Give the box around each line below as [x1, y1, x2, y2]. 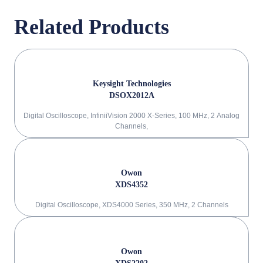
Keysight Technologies [92, 79, 171, 88]
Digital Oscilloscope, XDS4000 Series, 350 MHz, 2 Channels [35, 201, 228, 209]
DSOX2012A [109, 91, 154, 100]
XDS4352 [115, 180, 148, 189]
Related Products [14, 15, 169, 39]
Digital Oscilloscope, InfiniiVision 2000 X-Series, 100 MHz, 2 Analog [23, 112, 240, 120]
